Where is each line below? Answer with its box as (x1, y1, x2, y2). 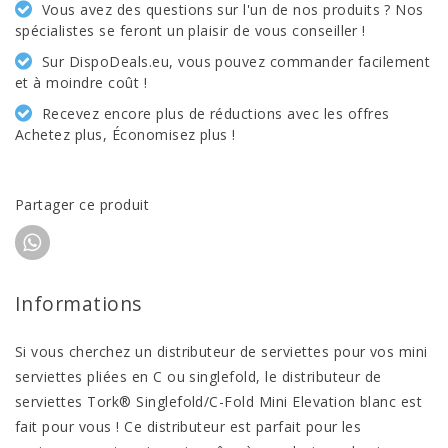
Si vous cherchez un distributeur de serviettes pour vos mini (15, 342, 428, 361)
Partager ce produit (15, 195, 150, 214)
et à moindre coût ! (15, 73, 148, 92)
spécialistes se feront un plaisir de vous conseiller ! (15, 21, 366, 40)
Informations (15, 290, 142, 317)
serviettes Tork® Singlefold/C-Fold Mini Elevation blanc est (15, 392, 423, 411)
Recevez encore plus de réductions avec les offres (41, 103, 390, 123)
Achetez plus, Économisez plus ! (15, 125, 236, 144)
